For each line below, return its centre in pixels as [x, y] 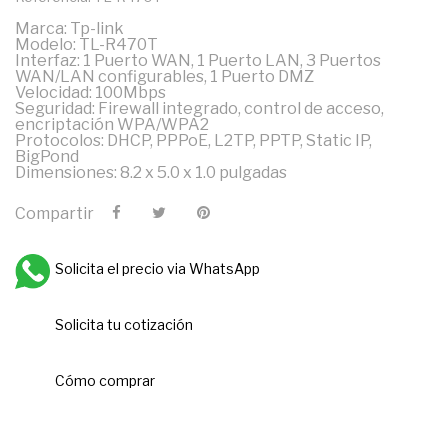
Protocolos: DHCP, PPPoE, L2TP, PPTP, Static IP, [193, 140]
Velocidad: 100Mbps [90, 92]
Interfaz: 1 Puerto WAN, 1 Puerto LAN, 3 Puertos [198, 60]
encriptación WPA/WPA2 [112, 124]
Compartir [54, 214]
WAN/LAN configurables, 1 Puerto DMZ [164, 76]
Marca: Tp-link [69, 28]
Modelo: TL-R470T [86, 44]
